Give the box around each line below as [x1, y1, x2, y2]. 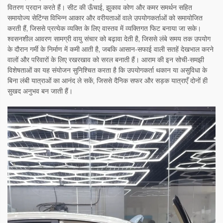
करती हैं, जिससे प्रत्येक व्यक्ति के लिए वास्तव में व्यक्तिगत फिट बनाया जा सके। [7, 24, 201, 33]
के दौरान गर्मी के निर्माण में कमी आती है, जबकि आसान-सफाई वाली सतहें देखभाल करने [7, 45, 214, 54]
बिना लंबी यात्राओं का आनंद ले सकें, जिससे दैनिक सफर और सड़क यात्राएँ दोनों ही [7, 76, 208, 86]
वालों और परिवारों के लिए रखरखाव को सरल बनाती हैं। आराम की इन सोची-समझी [7, 55, 204, 65]
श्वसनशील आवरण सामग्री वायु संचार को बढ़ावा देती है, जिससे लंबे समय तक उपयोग [7, 34, 211, 44]
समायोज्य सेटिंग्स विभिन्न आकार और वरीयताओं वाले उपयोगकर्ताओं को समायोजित [7, 13, 203, 23]
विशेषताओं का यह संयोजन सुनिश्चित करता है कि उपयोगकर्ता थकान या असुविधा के [7, 66, 207, 75]
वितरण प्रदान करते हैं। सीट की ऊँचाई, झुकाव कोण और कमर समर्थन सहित [7, 3, 192, 12]
